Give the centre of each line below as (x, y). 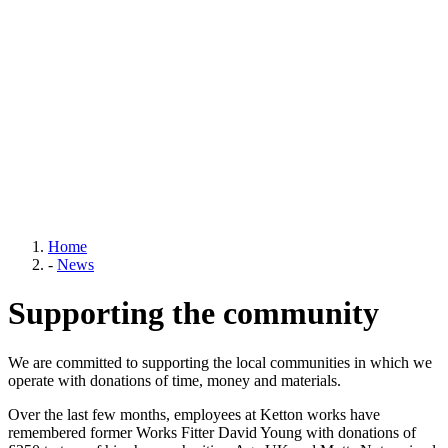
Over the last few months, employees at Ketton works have (194, 414)
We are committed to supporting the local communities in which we (220, 362)
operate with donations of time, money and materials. (176, 380)
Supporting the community (193, 313)
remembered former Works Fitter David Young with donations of (212, 432)
